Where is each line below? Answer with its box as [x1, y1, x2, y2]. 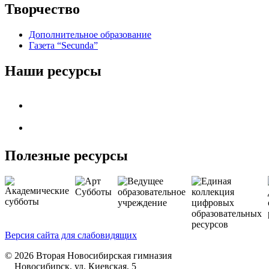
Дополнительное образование [29, 29, 151, 40]
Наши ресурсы [5, 63, 101, 79]
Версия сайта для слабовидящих [5, 230, 137, 240]
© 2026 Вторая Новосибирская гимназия [5, 250, 172, 261]
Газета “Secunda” [29, 40, 98, 51]
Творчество [5, 1, 80, 17]
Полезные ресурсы [5, 148, 128, 164]
